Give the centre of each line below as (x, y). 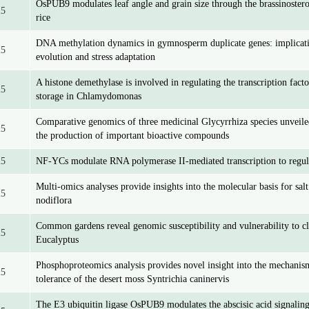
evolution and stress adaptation (96, 57)
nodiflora (54, 200)
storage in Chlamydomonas (89, 96)
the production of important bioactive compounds (132, 136)
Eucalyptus (57, 240)
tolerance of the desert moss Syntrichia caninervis (132, 279)
